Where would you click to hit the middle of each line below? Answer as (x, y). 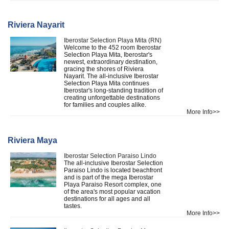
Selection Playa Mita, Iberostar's (108, 54)
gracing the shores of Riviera (104, 69)
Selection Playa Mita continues (107, 83)
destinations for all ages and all (107, 199)
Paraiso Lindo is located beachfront (113, 170)
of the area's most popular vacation (112, 191)
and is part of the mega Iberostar (109, 177)
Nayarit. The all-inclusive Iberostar (111, 76)
